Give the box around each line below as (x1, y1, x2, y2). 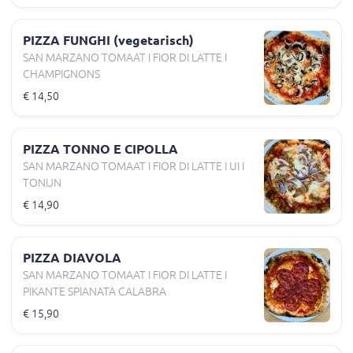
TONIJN (23, 176, 61, 189)
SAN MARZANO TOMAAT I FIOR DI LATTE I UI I (23, 159, 244, 173)
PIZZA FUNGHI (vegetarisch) (23, 32, 194, 47)
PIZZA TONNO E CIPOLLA (23, 141, 178, 156)
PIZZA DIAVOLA (23, 250, 121, 265)
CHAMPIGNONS (23, 67, 100, 80)
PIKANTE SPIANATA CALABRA (23, 284, 166, 298)
